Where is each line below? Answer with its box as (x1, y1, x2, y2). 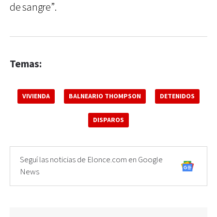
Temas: (10, 57, 42, 71)
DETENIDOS (160, 92, 195, 101)
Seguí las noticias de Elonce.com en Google (20, 154, 163, 165)
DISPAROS (93, 115, 124, 124)
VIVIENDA (22, 92, 50, 101)
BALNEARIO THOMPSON (69, 92, 141, 101)
